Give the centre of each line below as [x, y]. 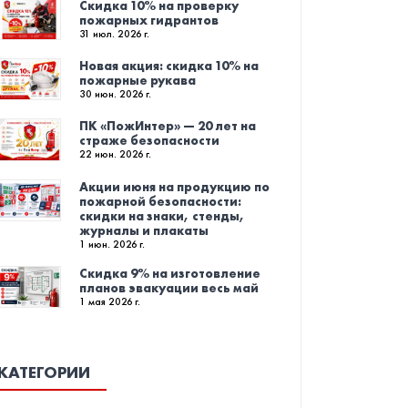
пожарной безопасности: [160, 201]
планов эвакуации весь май [169, 287]
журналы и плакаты [144, 230]
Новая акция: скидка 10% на [169, 66]
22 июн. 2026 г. [115, 154]
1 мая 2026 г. [110, 301]
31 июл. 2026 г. [114, 34]
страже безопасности [149, 141]
